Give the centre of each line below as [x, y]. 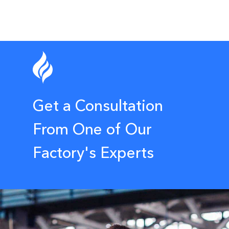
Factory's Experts [93, 153]
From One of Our [92, 129]
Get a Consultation [98, 106]
